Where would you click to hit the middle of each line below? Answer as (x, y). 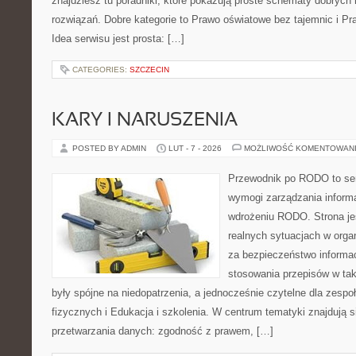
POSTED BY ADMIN (110, 148)
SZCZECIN (149, 70)
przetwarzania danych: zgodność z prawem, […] (163, 331)
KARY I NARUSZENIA (145, 121)
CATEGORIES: (101, 70)
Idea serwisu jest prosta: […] (118, 39)
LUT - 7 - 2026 (195, 148)
